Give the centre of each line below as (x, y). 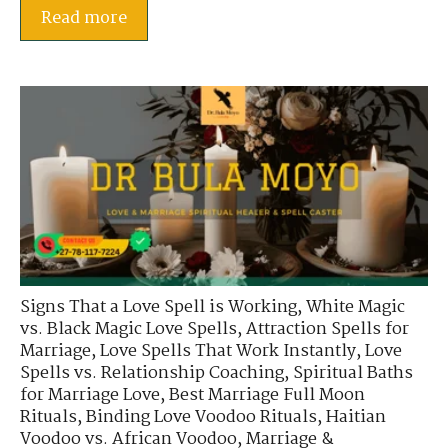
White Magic (355, 308)
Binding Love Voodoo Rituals (201, 418)
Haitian (356, 418)
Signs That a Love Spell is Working (158, 308)
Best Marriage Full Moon (267, 396)
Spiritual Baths (353, 374)
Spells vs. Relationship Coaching (152, 374)
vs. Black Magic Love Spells (128, 330)
